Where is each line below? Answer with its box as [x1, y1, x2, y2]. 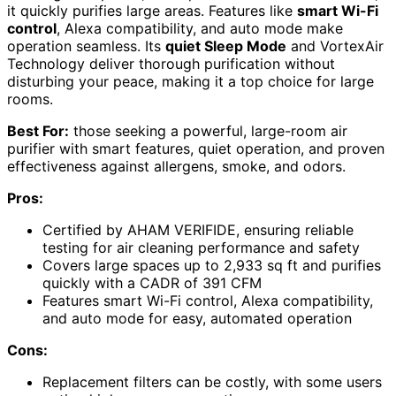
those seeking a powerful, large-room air [69, 122, 347, 141]
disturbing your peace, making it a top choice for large [7, 72, 374, 91]
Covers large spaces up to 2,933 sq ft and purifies [42, 256, 381, 275]
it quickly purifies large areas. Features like [7, 2, 297, 20]
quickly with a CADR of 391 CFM [42, 274, 262, 293]
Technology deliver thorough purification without [7, 55, 335, 73]
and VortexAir [286, 37, 384, 56]
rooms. [7, 90, 53, 109]
